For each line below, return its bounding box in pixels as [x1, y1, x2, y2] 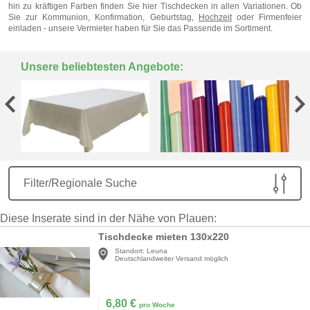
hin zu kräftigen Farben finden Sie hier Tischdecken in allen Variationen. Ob [8, 1, 302, 11]
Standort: [115, 247, 145, 255]
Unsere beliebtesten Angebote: [21, 61, 183, 73]
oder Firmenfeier [231, 12, 302, 22]
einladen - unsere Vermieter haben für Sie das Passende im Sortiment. [8, 24, 273, 33]
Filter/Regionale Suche [24, 177, 137, 190]
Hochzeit [198, 12, 232, 22]
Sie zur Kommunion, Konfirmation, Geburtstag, [8, 12, 199, 22]
